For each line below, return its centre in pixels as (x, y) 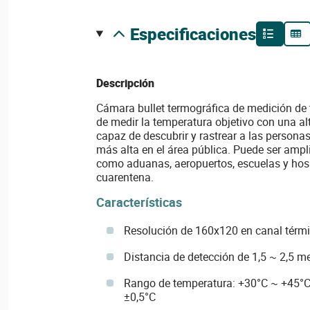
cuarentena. (125, 177)
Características (139, 202)
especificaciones (197, 34)
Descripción (125, 83)
